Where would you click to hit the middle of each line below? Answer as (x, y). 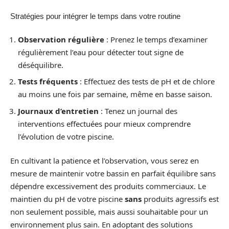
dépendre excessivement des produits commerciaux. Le (108, 186)
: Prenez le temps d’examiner (156, 39)
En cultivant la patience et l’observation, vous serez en (105, 161)
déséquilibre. (41, 65)
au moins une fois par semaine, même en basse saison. (115, 94)
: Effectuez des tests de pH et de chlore (146, 82)
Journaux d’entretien (58, 111)
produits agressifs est (180, 199)
